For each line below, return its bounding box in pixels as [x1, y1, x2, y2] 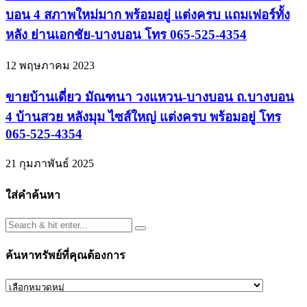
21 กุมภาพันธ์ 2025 [5, 157, 94, 169]
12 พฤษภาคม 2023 [5, 60, 95, 72]
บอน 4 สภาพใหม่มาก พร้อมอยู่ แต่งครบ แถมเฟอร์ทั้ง [5, 7, 290, 22]
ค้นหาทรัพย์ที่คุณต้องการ [5, 249, 125, 262]
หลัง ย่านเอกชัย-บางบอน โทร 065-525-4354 [5, 27, 247, 42]
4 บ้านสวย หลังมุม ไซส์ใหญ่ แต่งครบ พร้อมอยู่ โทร [5, 109, 281, 124]
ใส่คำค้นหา [5, 188, 60, 201]
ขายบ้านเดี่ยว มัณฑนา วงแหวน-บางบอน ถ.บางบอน [5, 89, 294, 104]
